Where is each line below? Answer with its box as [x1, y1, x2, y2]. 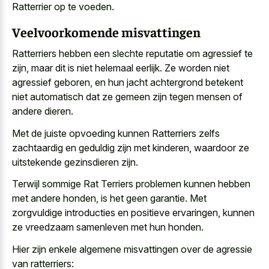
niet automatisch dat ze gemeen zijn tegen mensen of [12, 91, 243, 103]
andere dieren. [12, 105, 73, 118]
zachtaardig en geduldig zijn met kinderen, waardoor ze [12, 141, 249, 154]
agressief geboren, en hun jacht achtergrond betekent [12, 76, 243, 89]
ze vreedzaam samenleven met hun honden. [12, 221, 204, 234]
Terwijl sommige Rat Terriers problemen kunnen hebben [12, 178, 250, 190]
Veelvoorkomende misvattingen [12, 23, 201, 40]
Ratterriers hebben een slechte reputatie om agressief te [12, 47, 253, 60]
